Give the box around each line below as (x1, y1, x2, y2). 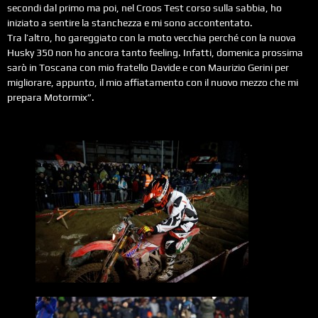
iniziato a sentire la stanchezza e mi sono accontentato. (7, 17, 253, 29)
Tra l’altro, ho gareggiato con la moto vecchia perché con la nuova (7, 32, 296, 44)
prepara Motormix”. (7, 92, 94, 104)
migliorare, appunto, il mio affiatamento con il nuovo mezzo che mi (7, 77, 298, 89)
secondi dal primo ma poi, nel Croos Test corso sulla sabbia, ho (7, 2, 282, 14)
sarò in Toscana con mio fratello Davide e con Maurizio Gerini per (7, 62, 289, 74)
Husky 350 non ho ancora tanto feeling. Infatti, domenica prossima (7, 47, 303, 59)
